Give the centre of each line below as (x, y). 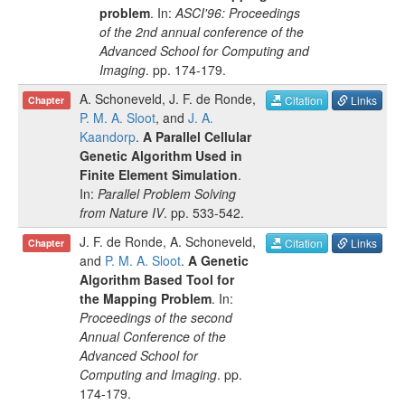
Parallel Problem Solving (167, 193)
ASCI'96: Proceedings (238, 13)
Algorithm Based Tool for (157, 279)
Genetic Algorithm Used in (161, 155)
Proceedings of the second (156, 317)
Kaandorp (108, 137)
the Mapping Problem (146, 298)
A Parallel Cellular (197, 137)
